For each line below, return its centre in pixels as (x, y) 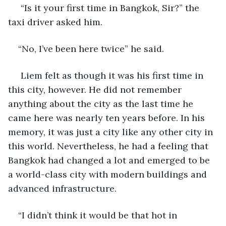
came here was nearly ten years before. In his (108, 118)
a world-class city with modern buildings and (109, 174)
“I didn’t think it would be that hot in (99, 215)
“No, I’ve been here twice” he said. (91, 48)
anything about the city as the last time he (102, 103)
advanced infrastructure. (62, 188)
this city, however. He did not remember (96, 89)
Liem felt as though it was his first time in (112, 75)
